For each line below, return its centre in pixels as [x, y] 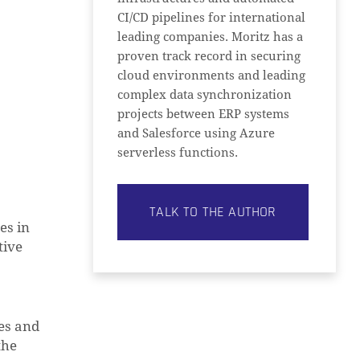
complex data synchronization [205, 95]
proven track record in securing [209, 56]
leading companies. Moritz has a [211, 37]
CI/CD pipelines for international [212, 18]
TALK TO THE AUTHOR [213, 212]
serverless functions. [178, 153]
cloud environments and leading [212, 76]
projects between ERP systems [204, 114]
